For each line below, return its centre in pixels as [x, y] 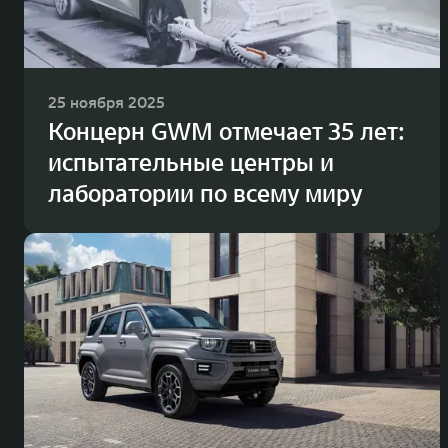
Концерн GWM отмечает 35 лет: [226, 132]
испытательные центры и [191, 163]
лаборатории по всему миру [205, 194]
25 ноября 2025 [106, 102]
